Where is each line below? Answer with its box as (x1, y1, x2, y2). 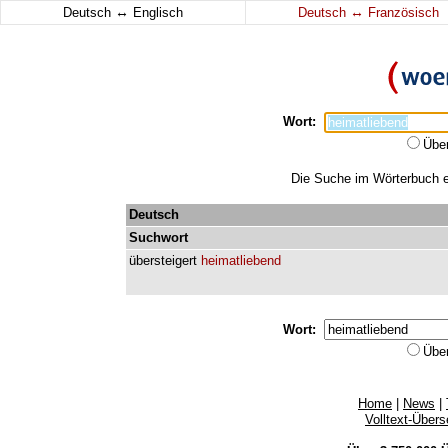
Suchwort (129, 230, 188, 245)
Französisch (363, 5, 439, 20)
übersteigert (129, 253, 197, 268)
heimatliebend (201, 253, 281, 268)
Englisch (129, 5, 183, 20)
